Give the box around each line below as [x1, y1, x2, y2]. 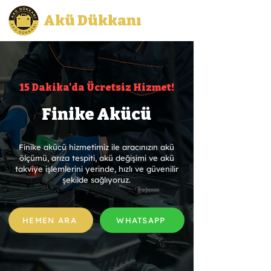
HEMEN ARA [22, 215, 77, 225]
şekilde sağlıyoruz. [62, 175, 131, 184]
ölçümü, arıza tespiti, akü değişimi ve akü [19, 153, 174, 163]
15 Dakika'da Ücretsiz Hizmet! [19, 82, 174, 93]
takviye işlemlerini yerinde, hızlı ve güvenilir [15, 164, 178, 174]
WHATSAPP [116, 215, 166, 225]
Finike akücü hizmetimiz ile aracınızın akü [19, 142, 174, 152]
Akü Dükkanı [44, 12, 142, 29]
